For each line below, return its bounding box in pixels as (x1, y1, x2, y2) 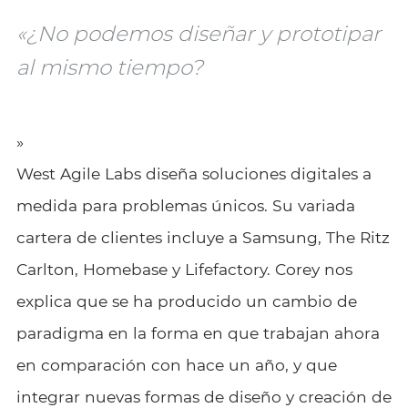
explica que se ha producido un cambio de (15, 291, 357, 311)
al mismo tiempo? (15, 54, 203, 80)
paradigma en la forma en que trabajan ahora (15, 322, 380, 342)
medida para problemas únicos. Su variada (15, 195, 355, 215)
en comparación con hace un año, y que (15, 354, 337, 374)
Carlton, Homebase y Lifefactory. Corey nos (15, 259, 352, 279)
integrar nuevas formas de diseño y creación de (15, 386, 392, 406)
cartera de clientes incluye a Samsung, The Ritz (15, 227, 390, 247)
